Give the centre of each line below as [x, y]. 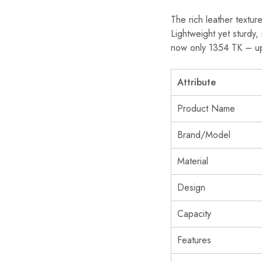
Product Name [206, 108]
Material [193, 161]
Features [194, 240]
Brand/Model [204, 135]
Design [191, 187]
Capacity [194, 214]
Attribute [196, 82]
